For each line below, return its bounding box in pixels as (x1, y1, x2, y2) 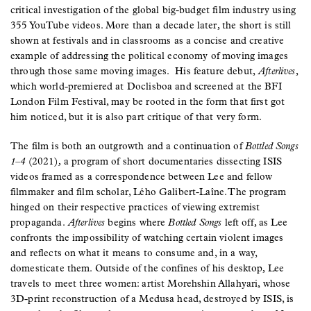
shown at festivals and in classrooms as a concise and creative (10, 34, 285, 47)
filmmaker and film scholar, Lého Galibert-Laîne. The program (10, 185, 287, 198)
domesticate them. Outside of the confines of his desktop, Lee (10, 262, 285, 274)
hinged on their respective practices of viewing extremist (10, 201, 260, 213)
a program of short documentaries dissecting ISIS (63, 155, 283, 167)
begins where (105, 216, 169, 228)
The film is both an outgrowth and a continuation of (10, 140, 245, 152)
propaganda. (10, 216, 68, 228)
